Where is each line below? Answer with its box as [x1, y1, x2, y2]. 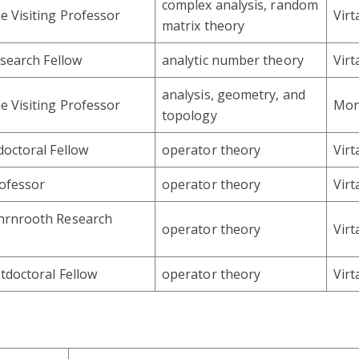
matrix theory [162, 17, 245, 35]
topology [162, 107, 217, 125]
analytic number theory [162, 51, 304, 70]
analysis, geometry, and [162, 86, 305, 104]
